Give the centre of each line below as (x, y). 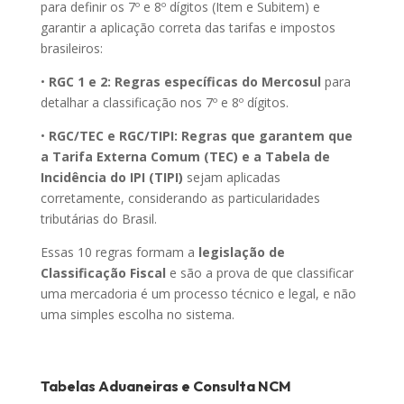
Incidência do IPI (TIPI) (111, 178)
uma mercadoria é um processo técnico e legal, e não (198, 294)
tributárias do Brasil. (98, 219)
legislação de (241, 252)
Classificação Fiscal (103, 273)
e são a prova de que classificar (259, 273)
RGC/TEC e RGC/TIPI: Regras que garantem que (198, 136)
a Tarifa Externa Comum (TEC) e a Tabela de (185, 157)
